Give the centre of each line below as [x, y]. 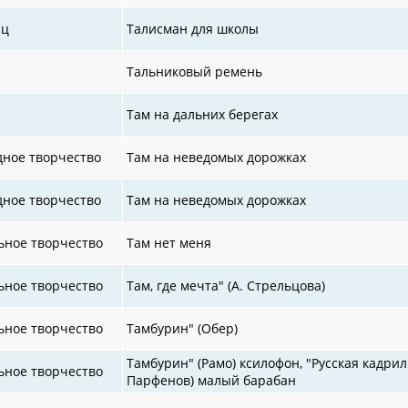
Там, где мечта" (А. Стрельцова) [226, 285]
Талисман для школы [193, 28]
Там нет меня [169, 242]
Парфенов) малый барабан [212, 380]
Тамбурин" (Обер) [183, 328]
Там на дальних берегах [203, 114]
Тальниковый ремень [195, 71]
